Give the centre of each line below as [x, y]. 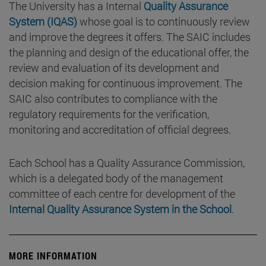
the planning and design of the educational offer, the [129, 53]
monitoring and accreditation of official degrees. [120, 130]
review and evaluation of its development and [114, 68]
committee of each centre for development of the [122, 194]
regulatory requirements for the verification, [109, 114]
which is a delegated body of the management [116, 178]
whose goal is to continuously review [164, 22]
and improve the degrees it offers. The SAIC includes [130, 37]
